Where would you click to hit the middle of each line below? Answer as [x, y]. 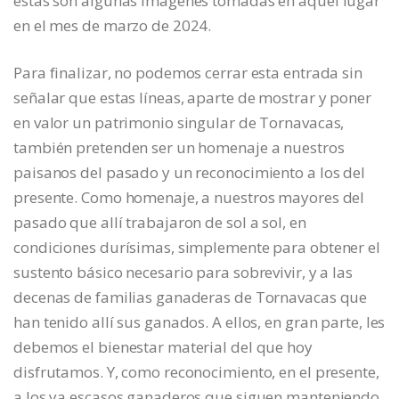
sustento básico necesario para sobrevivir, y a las [183, 272]
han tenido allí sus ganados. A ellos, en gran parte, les [199, 322]
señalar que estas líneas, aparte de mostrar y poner [192, 97]
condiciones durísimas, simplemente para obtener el [197, 247]
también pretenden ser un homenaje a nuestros [179, 147]
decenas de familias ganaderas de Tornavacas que [191, 297]
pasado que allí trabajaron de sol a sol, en [160, 222]
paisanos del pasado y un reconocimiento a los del [190, 172]
